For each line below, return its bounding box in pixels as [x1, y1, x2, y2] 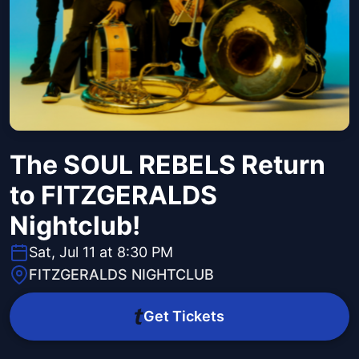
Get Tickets [143, 308, 224, 325]
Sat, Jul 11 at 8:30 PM [29, 244, 173, 261]
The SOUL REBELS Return [10, 149, 325, 181]
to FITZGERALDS [10, 179, 217, 212]
